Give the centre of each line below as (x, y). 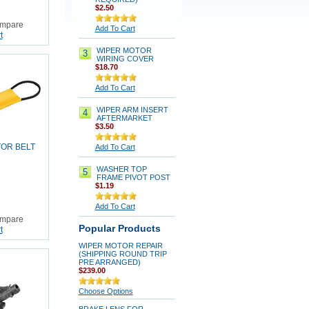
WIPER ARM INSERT (132, 110)
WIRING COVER (125, 59)
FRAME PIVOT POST (133, 177)
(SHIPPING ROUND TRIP (122, 254)
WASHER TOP (121, 169)
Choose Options (106, 291)
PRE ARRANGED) (109, 262)
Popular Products (119, 229)
